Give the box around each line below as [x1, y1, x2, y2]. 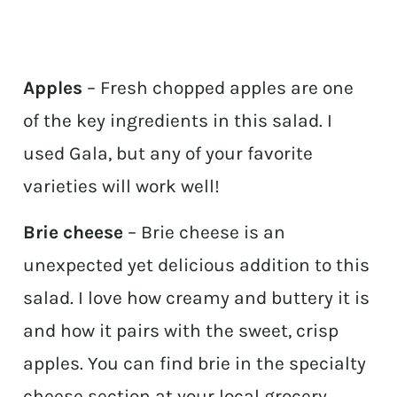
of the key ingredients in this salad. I [23, 110, 333, 132]
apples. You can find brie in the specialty [23, 353, 367, 375]
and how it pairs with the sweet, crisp [23, 320, 339, 342]
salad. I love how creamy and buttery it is [23, 287, 370, 309]
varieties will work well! [23, 175, 221, 198]
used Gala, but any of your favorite [23, 143, 314, 165]
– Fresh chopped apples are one [82, 77, 354, 99]
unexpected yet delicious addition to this [23, 254, 370, 276]
